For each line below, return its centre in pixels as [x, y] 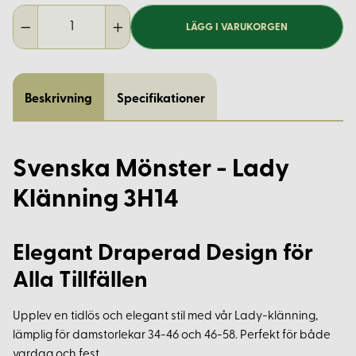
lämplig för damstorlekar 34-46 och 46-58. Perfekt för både [172, 336]
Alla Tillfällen [80, 281]
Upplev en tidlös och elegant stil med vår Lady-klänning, [165, 317]
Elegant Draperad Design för [163, 254]
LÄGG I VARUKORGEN [237, 27]
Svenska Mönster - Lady [151, 170]
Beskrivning [59, 100]
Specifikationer [161, 100]
